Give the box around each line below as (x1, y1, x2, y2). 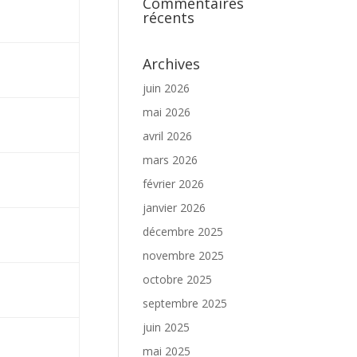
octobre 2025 (143, 272, 213, 287)
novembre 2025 (143, 248, 225, 263)
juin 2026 (143, 80, 190, 96)
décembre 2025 (143, 224, 224, 239)
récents (143, 8, 195, 27)
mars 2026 (143, 152, 198, 167)
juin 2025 (143, 320, 190, 335)
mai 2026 (143, 104, 191, 120)
